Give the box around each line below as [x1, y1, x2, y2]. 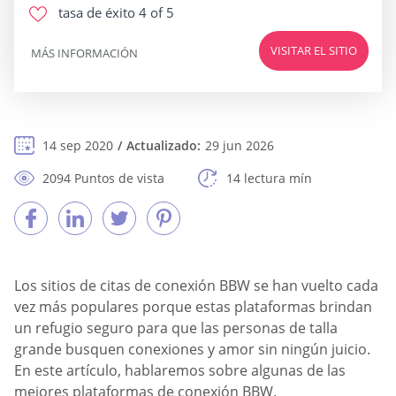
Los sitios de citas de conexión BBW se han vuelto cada [14, 276, 378, 295]
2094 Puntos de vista [42, 170, 164, 187]
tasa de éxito [58, 4, 135, 21]
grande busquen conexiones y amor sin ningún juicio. [14, 339, 370, 359]
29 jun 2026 [205, 137, 274, 154]
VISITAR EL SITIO [270, 42, 357, 58]
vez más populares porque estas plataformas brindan [14, 297, 372, 316]
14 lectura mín [226, 170, 312, 187]
